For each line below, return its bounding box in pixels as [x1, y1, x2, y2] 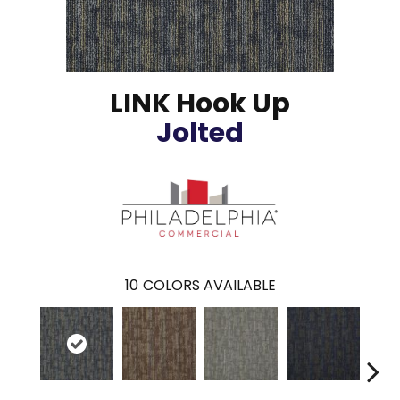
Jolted [156, 114, 244, 152]
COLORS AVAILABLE [142, 274, 276, 296]
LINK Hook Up [110, 85, 290, 122]
